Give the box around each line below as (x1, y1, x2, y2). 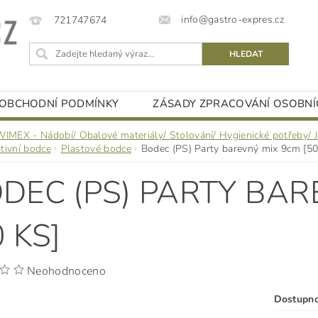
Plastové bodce (60, 142, 131, 155)
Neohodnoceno (27, 263, 106, 279)
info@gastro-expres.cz (181, 13, 285, 27)
